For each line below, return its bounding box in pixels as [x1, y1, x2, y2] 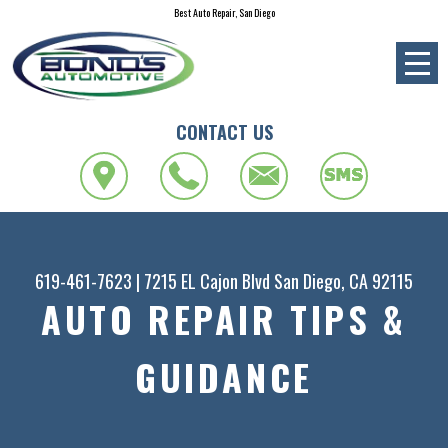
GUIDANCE [135, 350, 313, 404]
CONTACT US [175, 118, 273, 145]
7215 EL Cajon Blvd [144, 268, 270, 295]
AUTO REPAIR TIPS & [41, 292, 407, 346]
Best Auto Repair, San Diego [173, 5, 275, 20]
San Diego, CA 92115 [274, 268, 413, 295]
